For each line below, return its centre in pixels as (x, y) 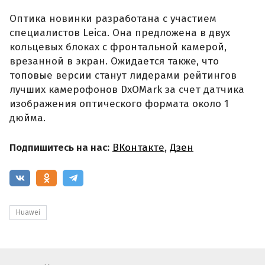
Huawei (28, 213)
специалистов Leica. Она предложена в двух (120, 33)
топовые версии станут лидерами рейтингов (123, 76)
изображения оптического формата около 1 (119, 104)
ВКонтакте (138, 147)
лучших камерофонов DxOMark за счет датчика (127, 90)
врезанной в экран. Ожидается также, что (114, 62)
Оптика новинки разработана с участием (113, 19)
